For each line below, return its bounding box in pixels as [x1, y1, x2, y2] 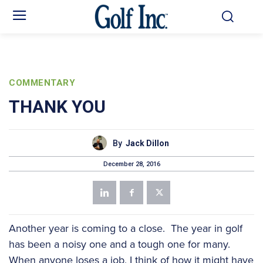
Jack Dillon [126, 138, 169, 148]
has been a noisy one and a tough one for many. [9, 236, 233, 252]
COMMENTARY [9, 77, 75, 89]
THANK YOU [9, 96, 106, 117]
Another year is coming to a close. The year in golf [9, 220, 242, 236]
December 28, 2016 [103, 160, 160, 168]
